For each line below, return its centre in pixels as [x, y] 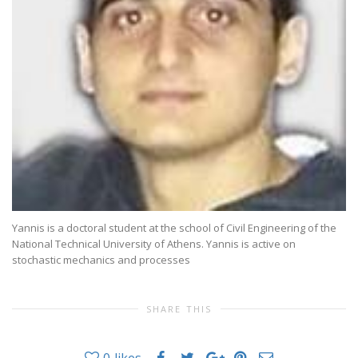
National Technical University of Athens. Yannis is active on [154, 244]
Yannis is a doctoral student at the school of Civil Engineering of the [174, 228]
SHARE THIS [179, 309]
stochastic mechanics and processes [101, 260]
